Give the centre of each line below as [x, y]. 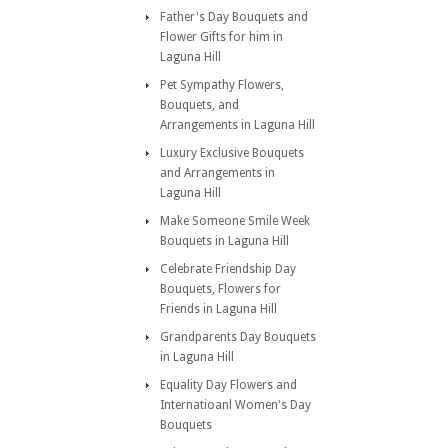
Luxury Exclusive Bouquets [232, 153]
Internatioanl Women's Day [235, 405]
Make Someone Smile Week [235, 221]
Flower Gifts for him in [221, 37]
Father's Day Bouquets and [234, 17]
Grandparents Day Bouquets [238, 337]
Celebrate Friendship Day [228, 269]
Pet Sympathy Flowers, [222, 85]
